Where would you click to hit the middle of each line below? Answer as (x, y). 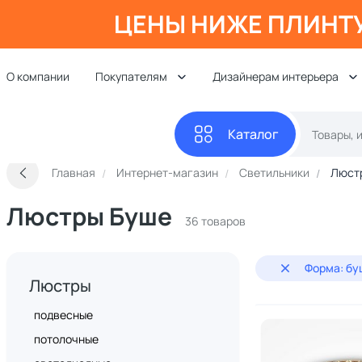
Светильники (274, 173)
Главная (74, 173)
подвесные (63, 315)
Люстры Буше (89, 216)
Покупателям (131, 76)
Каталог (253, 134)
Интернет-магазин (167, 173)
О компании (38, 76)
